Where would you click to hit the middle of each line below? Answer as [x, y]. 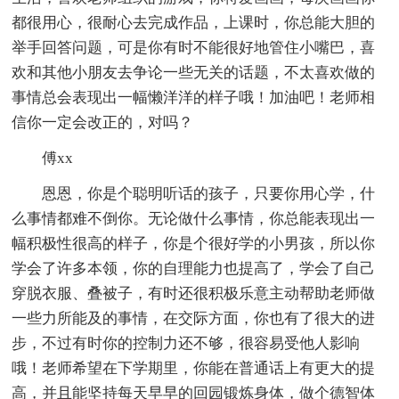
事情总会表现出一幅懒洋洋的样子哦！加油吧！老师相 [194, 97]
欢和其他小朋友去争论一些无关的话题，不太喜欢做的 [194, 72]
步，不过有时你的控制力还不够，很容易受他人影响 [186, 343]
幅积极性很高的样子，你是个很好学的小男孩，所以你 [194, 243]
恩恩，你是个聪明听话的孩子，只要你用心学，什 [209, 193]
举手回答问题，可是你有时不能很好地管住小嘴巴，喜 [194, 47]
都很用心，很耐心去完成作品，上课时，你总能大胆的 [194, 22]
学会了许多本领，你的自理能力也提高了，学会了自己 [194, 268]
